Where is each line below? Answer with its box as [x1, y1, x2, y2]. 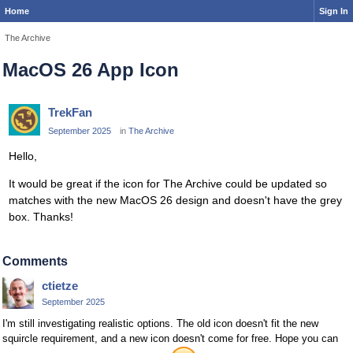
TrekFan [48, 106, 92, 120]
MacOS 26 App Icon [2, 59, 179, 81]
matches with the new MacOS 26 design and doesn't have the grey [9, 193, 342, 206]
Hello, [9, 149, 37, 162]
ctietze [42, 278, 78, 292]
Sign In [319, 6, 348, 16]
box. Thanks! [9, 210, 73, 223]
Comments [2, 254, 68, 268]
